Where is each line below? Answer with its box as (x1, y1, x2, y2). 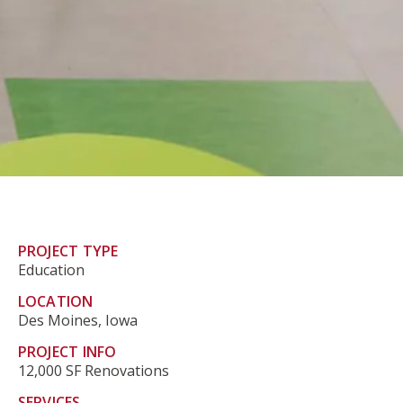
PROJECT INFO (17, 341, 117, 362)
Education (17, 259, 85, 280)
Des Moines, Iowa (17, 309, 138, 330)
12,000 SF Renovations (17, 360, 169, 381)
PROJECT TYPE (17, 240, 119, 261)
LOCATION (17, 291, 94, 311)
